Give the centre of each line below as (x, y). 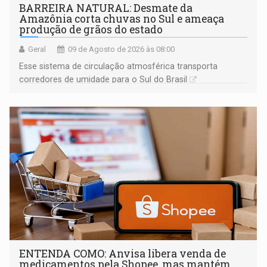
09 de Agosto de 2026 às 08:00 (122, 49)
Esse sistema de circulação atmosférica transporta (119, 66)
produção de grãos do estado (91, 30)
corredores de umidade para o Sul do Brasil (103, 80)
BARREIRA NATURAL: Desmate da (106, 8)
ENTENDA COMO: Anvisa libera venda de (123, 254)
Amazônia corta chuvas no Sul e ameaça (122, 19)
